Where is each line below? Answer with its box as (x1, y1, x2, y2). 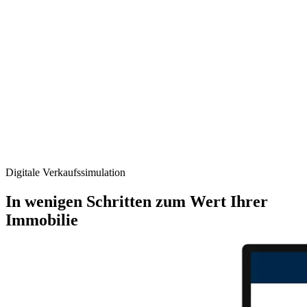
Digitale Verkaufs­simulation (5, 167, 125, 179)
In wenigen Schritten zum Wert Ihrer (5, 193, 268, 211)
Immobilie (5, 211, 78, 230)
